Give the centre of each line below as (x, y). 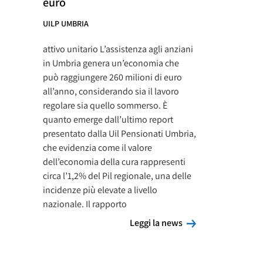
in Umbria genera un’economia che (111, 63)
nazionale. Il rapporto (85, 204)
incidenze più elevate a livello (100, 190)
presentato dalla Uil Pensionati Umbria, (119, 134)
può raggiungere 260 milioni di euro (112, 77)
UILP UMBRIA (66, 23)
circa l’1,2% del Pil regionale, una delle (117, 176)
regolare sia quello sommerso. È (105, 105)
